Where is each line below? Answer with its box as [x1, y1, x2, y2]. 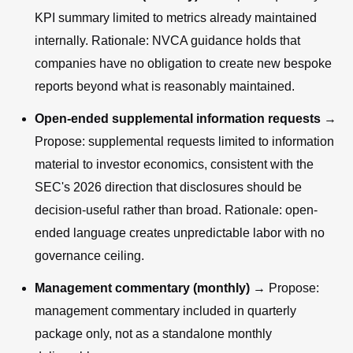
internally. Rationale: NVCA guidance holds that [35, 33, 300, 47]
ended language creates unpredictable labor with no [35, 225, 325, 240]
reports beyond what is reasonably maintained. [35, 79, 295, 93]
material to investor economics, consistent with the [35, 157, 314, 171]
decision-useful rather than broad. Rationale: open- [35, 203, 318, 217]
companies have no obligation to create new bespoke [35, 56, 332, 70]
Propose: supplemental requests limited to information [35, 134, 334, 148]
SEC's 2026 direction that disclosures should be [35, 180, 302, 194]
